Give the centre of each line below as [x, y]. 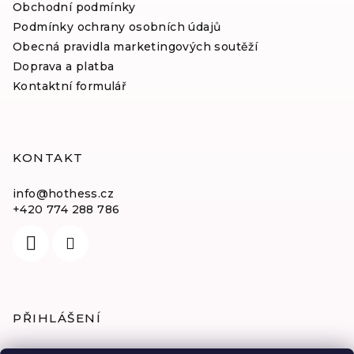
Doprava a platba [64, 67]
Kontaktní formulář [70, 87]
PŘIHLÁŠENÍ [57, 318]
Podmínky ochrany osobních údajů [117, 27]
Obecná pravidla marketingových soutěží [136, 47]
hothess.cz [81, 194]
